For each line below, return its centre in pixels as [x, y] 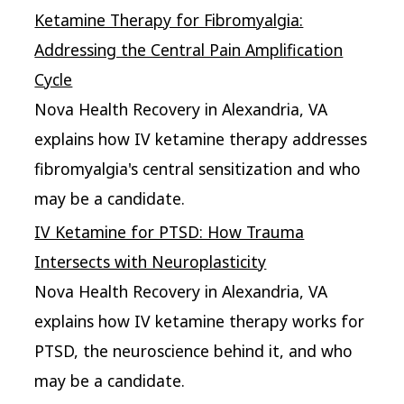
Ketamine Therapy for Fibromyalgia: [169, 19]
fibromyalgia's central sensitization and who [198, 168]
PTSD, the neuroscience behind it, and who [194, 350]
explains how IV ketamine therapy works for [200, 321]
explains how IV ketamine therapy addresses [201, 138]
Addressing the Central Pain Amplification [189, 49]
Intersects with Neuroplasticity [151, 261]
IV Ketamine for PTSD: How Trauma [170, 231]
